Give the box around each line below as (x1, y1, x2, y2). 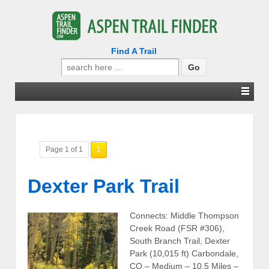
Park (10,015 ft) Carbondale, (130, 249, 238, 259)
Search (60, 59, 89, 68)
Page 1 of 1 (46, 145, 83, 154)
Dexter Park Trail (28, 175, 180, 197)
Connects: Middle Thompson (130, 211, 239, 221)
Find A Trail (110, 46, 157, 56)
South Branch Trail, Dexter (130, 236, 230, 246)
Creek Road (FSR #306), (130, 223, 225, 234)
